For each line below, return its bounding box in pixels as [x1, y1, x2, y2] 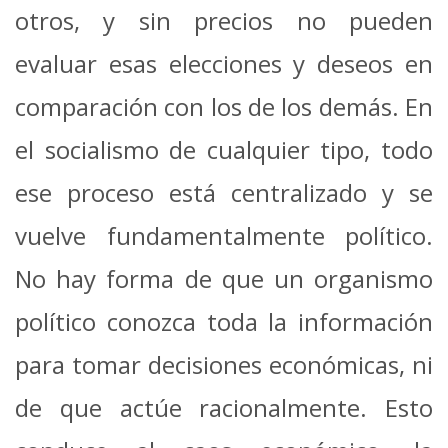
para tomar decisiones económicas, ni [15, 347, 433, 381]
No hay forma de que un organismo [15, 261, 433, 295]
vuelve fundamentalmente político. [15, 218, 433, 252]
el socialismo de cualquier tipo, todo [15, 132, 433, 166]
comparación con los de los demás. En [15, 89, 433, 123]
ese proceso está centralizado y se [15, 175, 433, 209]
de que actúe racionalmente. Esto [15, 390, 433, 424]
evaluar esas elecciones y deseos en [15, 46, 433, 80]
